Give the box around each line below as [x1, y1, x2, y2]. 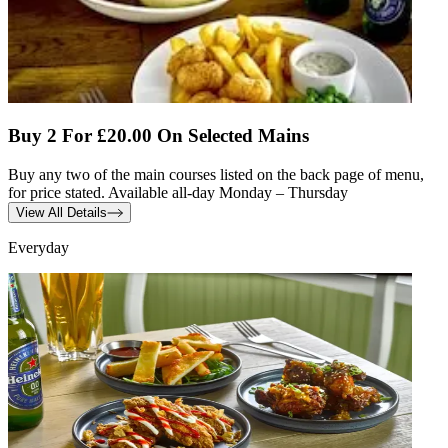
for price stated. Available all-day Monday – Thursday [8, 184, 348, 202]
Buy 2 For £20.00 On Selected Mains [8, 125, 309, 147]
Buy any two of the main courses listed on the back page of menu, [8, 166, 424, 184]
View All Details [16, 205, 107, 221]
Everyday [8, 239, 69, 257]
